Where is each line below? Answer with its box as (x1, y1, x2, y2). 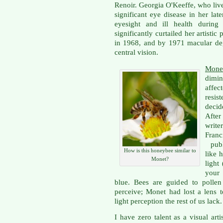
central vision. (114, 48, 158, 57)
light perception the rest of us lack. (114, 197, 222, 205)
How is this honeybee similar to (123, 147, 196, 153)
